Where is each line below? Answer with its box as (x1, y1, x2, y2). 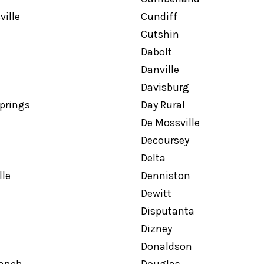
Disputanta (140, 204, 194, 217)
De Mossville (140, 116, 200, 129)
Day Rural (140, 98, 185, 111)
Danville (140, 63, 179, 76)
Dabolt (140, 45, 172, 58)
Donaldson (140, 240, 192, 253)
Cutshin (140, 28, 179, 41)
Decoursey (140, 134, 189, 147)
